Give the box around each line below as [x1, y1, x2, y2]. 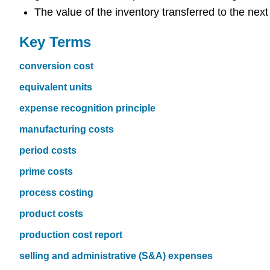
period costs [19, 145, 77, 155]
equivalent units [19, 81, 92, 92]
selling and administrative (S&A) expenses [19, 250, 213, 261]
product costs [19, 208, 83, 219]
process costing [19, 187, 93, 198]
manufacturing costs [19, 124, 114, 134]
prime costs [19, 166, 73, 177]
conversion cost [19, 60, 93, 71]
